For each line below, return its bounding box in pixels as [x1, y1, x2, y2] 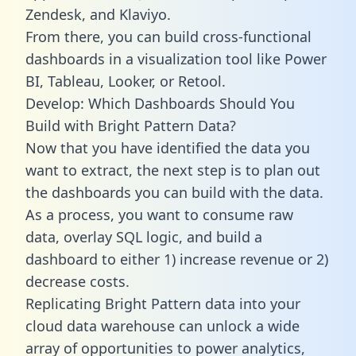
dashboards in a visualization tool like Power [25, 48, 327, 68]
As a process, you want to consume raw [25, 204, 293, 224]
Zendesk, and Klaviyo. [25, 4, 171, 24]
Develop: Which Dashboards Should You [25, 93, 295, 113]
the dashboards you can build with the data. [25, 182, 323, 202]
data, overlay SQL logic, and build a [25, 226, 262, 246]
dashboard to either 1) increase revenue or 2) [25, 249, 328, 269]
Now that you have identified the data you [25, 137, 310, 157]
